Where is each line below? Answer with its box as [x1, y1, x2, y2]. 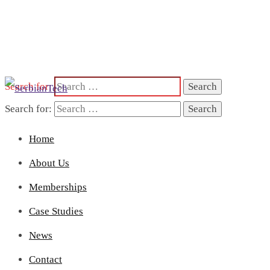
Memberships [29, 181, 87, 193]
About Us [29, 157, 69, 169]
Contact [29, 254, 62, 265]
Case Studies [29, 206, 83, 217]
